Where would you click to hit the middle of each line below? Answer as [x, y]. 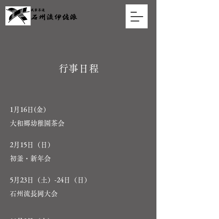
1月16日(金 [26, 109]
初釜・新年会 [30, 158]
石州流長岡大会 [34, 194]
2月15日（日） [32, 145]
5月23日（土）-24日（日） [50, 180]
